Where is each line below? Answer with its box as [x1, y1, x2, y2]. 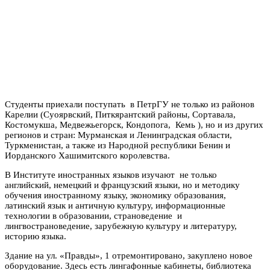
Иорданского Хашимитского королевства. [5, 150, 170, 160]
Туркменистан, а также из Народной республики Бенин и [5, 140, 230, 150]
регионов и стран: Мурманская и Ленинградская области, [5, 130, 232, 140]
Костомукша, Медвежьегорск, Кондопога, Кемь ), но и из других [5, 119, 263, 130]
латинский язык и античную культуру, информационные [5, 200, 225, 210]
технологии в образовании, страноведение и [5, 210, 182, 221]
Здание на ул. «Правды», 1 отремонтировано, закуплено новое [5, 250, 253, 260]
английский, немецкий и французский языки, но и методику [5, 180, 240, 190]
